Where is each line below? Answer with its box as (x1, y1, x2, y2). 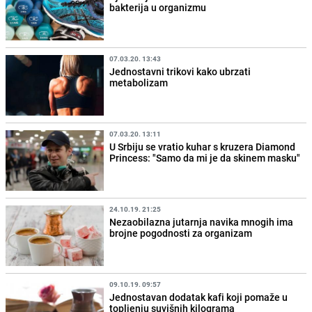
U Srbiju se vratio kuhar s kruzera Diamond (109, 140, 296, 154)
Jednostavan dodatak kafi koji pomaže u (109, 290, 288, 304)
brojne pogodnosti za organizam (109, 226, 253, 240)
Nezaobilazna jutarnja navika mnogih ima (109, 215, 294, 229)
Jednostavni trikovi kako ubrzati (109, 64, 251, 78)
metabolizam (109, 75, 169, 89)
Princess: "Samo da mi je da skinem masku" (109, 151, 301, 165)
